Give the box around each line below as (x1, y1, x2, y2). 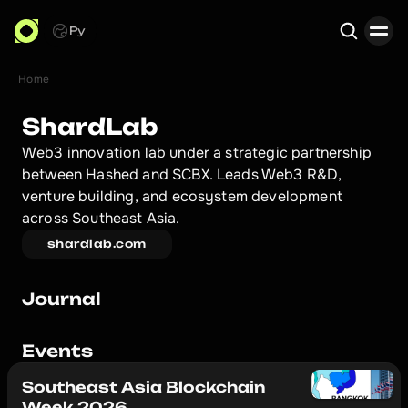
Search (328, 82, 375, 96)
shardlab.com (47, 237, 147, 250)
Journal (22, 289, 100, 309)
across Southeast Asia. (22, 209, 180, 228)
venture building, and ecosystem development (22, 187, 342, 206)
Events (22, 341, 93, 361)
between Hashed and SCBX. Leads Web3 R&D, (22, 165, 342, 184)
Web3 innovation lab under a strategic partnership (22, 143, 372, 162)
